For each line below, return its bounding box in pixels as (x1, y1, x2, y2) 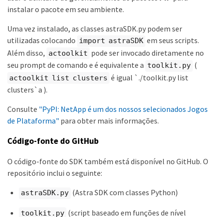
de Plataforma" (7, 116, 59, 126)
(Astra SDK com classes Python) (71, 187, 178, 198)
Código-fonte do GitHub (7, 135, 99, 146)
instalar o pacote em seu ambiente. (7, 4, 124, 15)
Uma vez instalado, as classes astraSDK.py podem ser (7, 24, 182, 34)
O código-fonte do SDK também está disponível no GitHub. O (7, 156, 208, 167)
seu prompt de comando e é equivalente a (7, 60, 145, 70)
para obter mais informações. (59, 116, 159, 126)
